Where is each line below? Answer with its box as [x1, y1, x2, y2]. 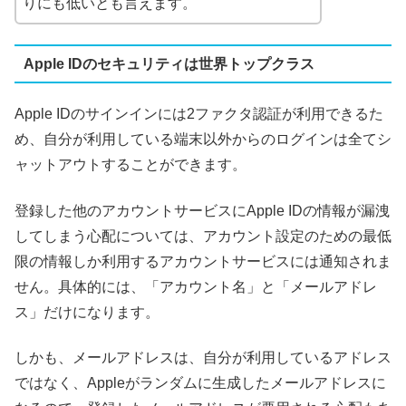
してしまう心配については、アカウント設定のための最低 [14, 227, 391, 244]
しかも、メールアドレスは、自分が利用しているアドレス [14, 350, 391, 366]
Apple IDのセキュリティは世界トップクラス [23, 55, 314, 72]
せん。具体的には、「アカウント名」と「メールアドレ [14, 278, 377, 295]
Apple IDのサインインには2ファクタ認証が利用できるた [14, 106, 383, 122]
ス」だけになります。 [14, 304, 159, 320]
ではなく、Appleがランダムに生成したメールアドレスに [14, 375, 386, 391]
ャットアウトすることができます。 [14, 157, 246, 173]
